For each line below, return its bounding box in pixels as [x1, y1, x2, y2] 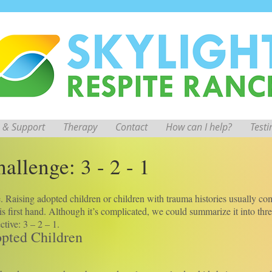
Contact [115, 120, 148, 134]
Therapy [63, 120, 97, 134]
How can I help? [166, 120, 232, 134]
